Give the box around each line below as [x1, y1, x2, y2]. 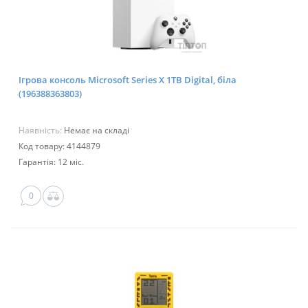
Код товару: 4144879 [19, 140, 100, 153]
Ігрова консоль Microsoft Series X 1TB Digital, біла [19, 74, 236, 87]
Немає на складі [64, 124, 129, 137]
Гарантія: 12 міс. [19, 156, 84, 168]
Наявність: [19, 124, 64, 137]
